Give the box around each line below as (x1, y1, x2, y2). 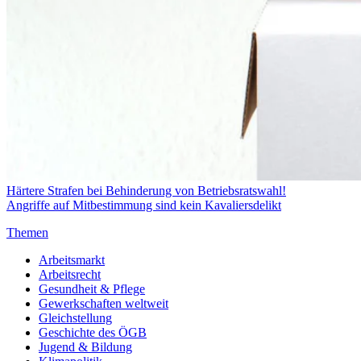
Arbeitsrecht (39, 267, 101, 281)
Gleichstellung (39, 310, 112, 325)
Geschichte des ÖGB (39, 325, 147, 339)
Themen (6, 225, 48, 239)
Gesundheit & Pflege (39, 281, 145, 296)
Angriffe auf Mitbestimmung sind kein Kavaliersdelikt (6, 197, 281, 212)
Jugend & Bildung (39, 339, 132, 354)
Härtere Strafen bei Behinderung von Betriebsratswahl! (6, 183, 286, 197)
